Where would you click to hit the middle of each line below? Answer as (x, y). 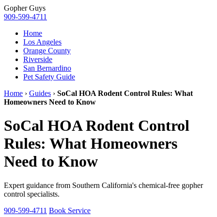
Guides (40, 93)
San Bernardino (47, 68)
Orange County (47, 51)
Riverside (38, 59)
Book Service (70, 210)
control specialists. (32, 194)
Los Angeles (42, 42)
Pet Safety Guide (49, 77)
